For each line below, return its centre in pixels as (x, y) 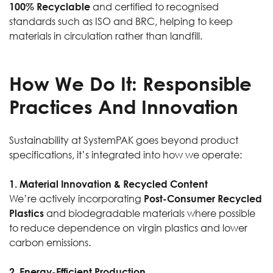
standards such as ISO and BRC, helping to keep (121, 22)
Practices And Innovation (124, 106)
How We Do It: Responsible (130, 83)
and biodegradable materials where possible (150, 214)
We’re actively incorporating (76, 199)
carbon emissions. (51, 243)
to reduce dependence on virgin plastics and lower (128, 228)
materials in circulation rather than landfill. (107, 36)
